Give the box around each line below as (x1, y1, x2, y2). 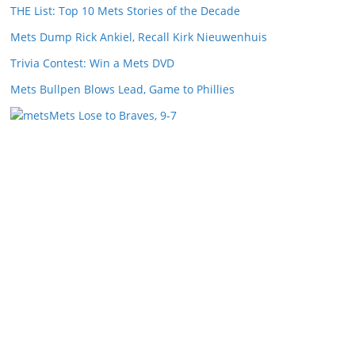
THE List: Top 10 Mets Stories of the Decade (10, 3, 240, 18)
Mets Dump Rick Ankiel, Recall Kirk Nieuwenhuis (10, 29, 267, 44)
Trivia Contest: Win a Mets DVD (10, 55, 174, 71)
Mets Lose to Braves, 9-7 (49, 108, 177, 123)
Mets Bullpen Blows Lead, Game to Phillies (10, 82, 235, 97)
